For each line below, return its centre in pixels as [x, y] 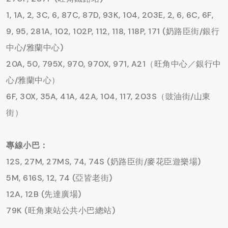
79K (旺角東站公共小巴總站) [61, 211]
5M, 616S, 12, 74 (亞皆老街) [59, 178]
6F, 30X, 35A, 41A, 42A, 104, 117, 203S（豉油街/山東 [108, 97]
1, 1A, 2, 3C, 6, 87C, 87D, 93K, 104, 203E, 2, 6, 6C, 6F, [110, 15]
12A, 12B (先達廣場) [44, 194]
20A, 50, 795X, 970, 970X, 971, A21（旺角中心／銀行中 [114, 64]
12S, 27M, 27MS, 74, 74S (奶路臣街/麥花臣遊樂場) [104, 162]
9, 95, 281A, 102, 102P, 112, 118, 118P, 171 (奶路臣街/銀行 [113, 32]
